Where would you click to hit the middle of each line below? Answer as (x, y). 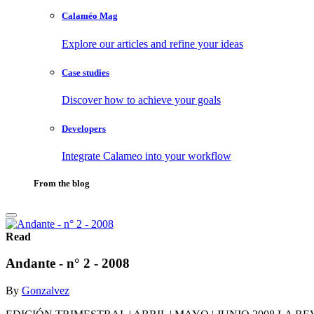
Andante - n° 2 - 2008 (68, 264)
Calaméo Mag (90, 16)
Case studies (86, 72)
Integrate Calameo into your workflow (146, 156)
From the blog (62, 184)
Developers (84, 129)
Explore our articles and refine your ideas (152, 43)
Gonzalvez (46, 290)
